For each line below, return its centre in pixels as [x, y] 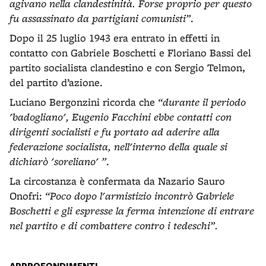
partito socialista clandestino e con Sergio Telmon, [127, 67]
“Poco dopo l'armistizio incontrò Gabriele [140, 196]
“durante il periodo [202, 102]
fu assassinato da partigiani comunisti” [100, 18]
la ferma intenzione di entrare [185, 210]
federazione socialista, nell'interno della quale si [118, 146]
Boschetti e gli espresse [63, 210]
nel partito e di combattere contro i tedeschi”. [114, 225]
